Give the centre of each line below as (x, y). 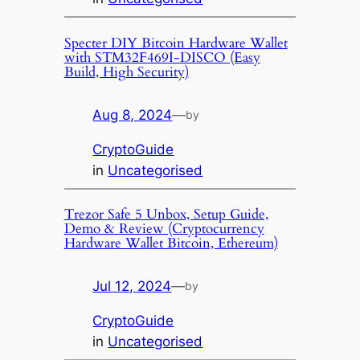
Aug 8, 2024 (133, 115)
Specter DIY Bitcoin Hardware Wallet (176, 43)
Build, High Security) (126, 72)
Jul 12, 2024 (132, 286)
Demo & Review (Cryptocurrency (164, 229)
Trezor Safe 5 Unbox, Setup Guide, (166, 215)
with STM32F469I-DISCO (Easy (162, 57)
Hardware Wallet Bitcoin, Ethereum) (171, 243)
